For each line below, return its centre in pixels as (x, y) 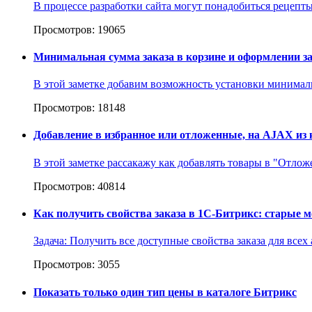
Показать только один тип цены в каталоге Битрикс (165, 292)
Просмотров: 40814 (79, 186)
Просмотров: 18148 (79, 108)
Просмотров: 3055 (77, 265)
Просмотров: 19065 (79, 29)
